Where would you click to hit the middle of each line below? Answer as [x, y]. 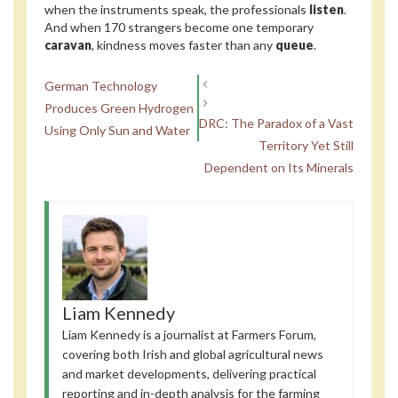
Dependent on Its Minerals [279, 167]
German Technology [101, 85]
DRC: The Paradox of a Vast [276, 123]
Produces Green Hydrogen [119, 107]
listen [326, 10]
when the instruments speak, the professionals [177, 10]
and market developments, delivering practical [189, 373]
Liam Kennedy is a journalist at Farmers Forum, [189, 334]
